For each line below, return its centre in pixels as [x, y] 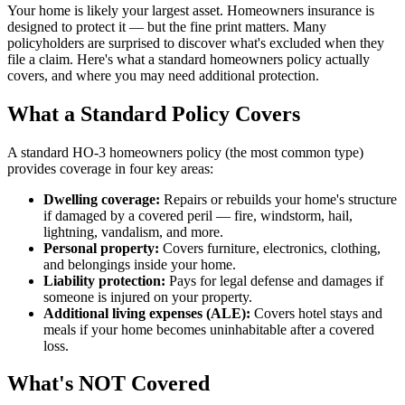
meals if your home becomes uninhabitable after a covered [209, 329]
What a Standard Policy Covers [154, 113]
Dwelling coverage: [102, 199]
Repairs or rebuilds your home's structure [278, 199]
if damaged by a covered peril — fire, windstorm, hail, [198, 215]
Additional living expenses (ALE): [147, 313]
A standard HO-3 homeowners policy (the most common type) [185, 152]
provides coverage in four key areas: [110, 168]
